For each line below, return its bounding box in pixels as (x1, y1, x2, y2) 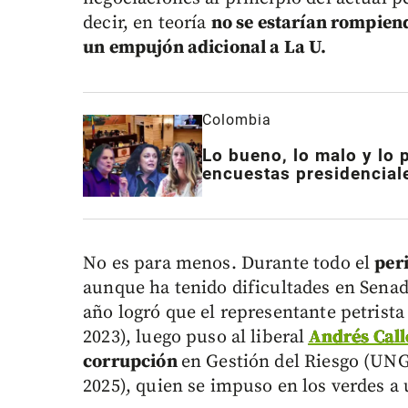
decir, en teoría (83, 12, 211, 36)
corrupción (83, 350, 181, 373)
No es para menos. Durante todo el (83, 251, 375, 275)
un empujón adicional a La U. (83, 36, 327, 60)
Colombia (202, 111, 272, 129)
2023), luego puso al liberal (83, 325, 305, 349)
